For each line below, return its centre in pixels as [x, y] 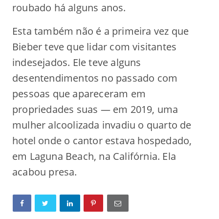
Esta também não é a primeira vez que [101, 31]
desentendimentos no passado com [95, 78]
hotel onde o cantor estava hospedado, [102, 140]
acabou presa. [45, 172]
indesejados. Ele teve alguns [77, 62]
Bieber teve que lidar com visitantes [95, 46]
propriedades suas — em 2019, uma [95, 109]
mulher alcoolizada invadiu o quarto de [102, 125]
